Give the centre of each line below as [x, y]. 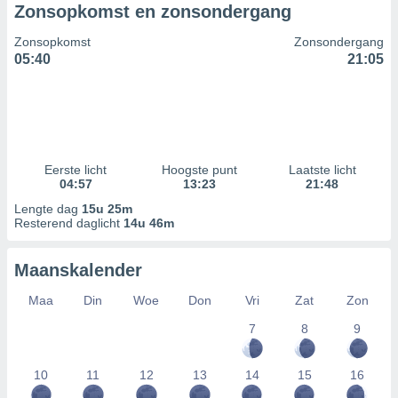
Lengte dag [48, 209]
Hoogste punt [199, 170]
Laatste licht [322, 170]
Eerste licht [76, 170]
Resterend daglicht [69, 223]
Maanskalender [78, 270]
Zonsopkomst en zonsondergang [153, 12]
